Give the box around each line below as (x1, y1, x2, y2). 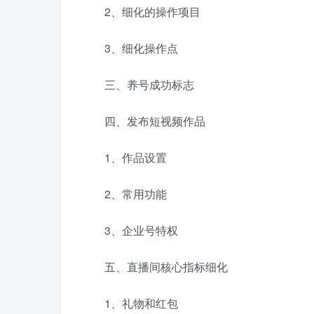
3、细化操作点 (82, 40, 178, 57)
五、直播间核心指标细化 (82, 259, 228, 275)
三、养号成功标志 (82, 76, 194, 93)
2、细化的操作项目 (82, 4, 200, 20)
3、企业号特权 (82, 222, 178, 239)
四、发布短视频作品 (82, 113, 205, 130)
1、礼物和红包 (82, 295, 178, 312)
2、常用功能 (82, 186, 167, 203)
